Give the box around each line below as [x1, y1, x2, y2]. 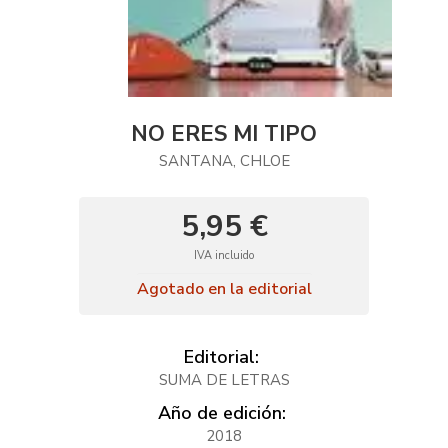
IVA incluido [194, 248, 254, 263]
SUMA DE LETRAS [158, 370, 290, 390]
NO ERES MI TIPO [131, 119, 317, 149]
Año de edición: [157, 401, 286, 425]
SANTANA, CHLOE [158, 151, 290, 171]
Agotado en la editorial [136, 278, 312, 300]
